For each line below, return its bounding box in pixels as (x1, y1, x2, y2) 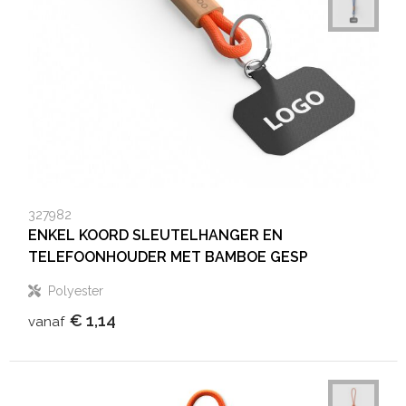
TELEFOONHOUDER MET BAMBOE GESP (27, 248, 308, 266)
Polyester (47, 284, 103, 298)
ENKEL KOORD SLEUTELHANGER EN (27, 227, 283, 244)
